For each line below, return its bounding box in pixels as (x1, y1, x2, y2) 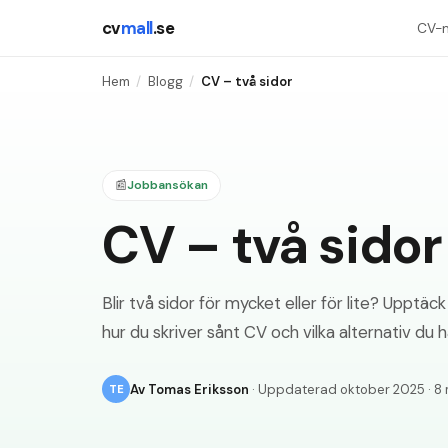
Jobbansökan (127, 176, 208, 193)
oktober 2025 (340, 380, 425, 398)
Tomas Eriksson (148, 380, 249, 398)
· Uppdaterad (249, 380, 340, 398)
